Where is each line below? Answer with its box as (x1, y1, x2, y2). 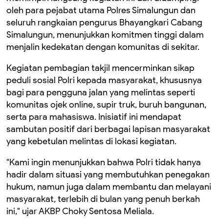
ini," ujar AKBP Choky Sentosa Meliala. (6, 206, 156, 217)
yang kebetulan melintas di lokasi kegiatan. (6, 136, 176, 147)
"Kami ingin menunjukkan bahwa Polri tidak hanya (6, 157, 201, 168)
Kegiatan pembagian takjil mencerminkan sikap (6, 63, 195, 73)
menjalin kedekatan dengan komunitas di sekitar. (6, 42, 199, 52)
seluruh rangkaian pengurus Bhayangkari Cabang (6, 17, 202, 28)
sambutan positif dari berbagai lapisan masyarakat (6, 124, 210, 134)
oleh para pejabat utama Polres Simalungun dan (6, 5, 196, 16)
